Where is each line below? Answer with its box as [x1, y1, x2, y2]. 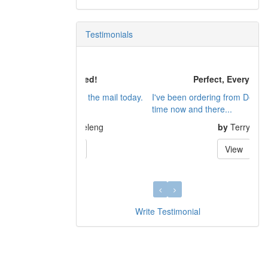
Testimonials [86, 28, 133, 40]
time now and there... [86, 102, 166, 115]
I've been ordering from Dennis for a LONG [86, 90, 248, 103]
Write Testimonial [135, 205, 200, 217]
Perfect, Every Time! [127, 72, 208, 85]
